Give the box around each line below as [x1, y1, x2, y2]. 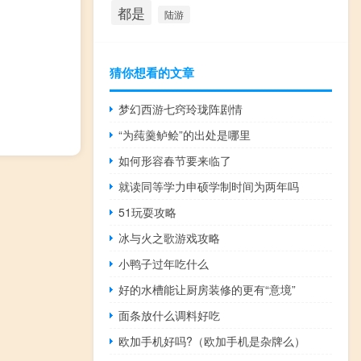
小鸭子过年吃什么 [118, 255, 210, 272]
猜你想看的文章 [110, 63, 194, 81]
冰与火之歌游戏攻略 [118, 229, 221, 246]
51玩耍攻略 [118, 203, 177, 220]
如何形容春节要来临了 [118, 151, 232, 168]
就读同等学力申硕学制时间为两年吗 [118, 177, 300, 194]
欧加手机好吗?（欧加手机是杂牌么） [118, 332, 306, 349]
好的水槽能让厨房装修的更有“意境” [118, 280, 297, 297]
